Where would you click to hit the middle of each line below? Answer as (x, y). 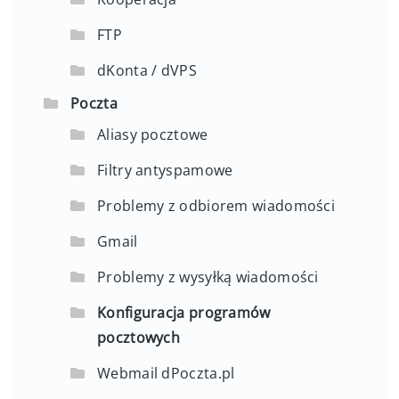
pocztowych (139, 337)
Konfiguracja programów (184, 312)
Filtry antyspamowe (165, 170)
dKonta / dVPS (147, 70)
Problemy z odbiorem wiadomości (216, 205)
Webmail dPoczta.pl (166, 373)
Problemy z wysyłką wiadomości (208, 277)
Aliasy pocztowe (153, 134)
